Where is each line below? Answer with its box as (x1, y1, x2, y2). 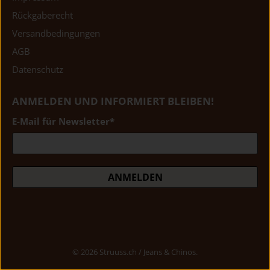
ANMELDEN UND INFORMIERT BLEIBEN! (12, 94, 214, 108)
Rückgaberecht (12, 9, 73, 22)
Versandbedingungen (12, 27, 100, 40)
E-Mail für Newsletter (12, 115, 110, 128)
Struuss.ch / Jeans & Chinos (99, 246, 196, 257)
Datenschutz (12, 63, 63, 76)
